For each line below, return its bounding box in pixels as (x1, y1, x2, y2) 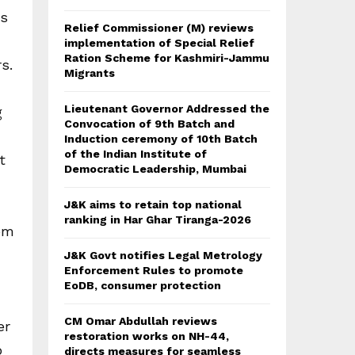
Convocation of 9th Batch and (64, 117, 235, 131)
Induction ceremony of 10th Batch (64, 132, 258, 146)
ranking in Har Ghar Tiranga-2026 (64, 213, 251, 227)
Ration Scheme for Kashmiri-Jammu (64, 52, 269, 65)
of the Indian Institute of (64, 147, 207, 161)
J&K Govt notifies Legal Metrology (64, 249, 262, 262)
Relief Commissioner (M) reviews (64, 21, 254, 35)
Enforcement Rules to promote (64, 264, 243, 277)
